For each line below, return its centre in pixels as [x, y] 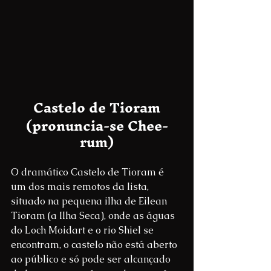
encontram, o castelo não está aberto [95, 244]
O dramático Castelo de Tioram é [89, 172]
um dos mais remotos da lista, [81, 186]
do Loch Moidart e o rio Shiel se [83, 230]
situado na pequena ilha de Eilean [90, 201]
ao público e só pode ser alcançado [92, 259]
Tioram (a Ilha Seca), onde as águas [94, 215]
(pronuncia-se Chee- [97, 126]
